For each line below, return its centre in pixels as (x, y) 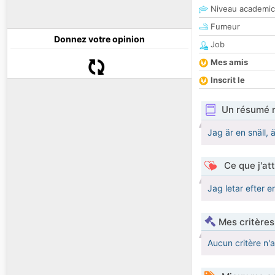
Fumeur (224, 27)
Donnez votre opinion (99, 39)
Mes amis (229, 62)
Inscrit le (228, 80)
